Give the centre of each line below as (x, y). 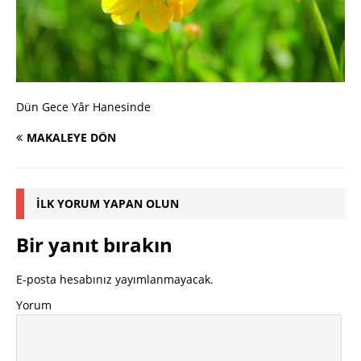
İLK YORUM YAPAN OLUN (108, 204)
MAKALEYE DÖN (71, 138)
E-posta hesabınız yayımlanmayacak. (115, 280)
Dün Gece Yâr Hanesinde (83, 107)
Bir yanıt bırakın (94, 245)
